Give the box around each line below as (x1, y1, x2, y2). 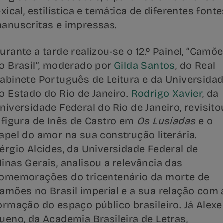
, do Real (175, 59, 216, 71)
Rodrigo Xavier (131, 87, 203, 99)
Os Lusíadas (137, 115, 196, 127)
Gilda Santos (114, 59, 175, 71)
